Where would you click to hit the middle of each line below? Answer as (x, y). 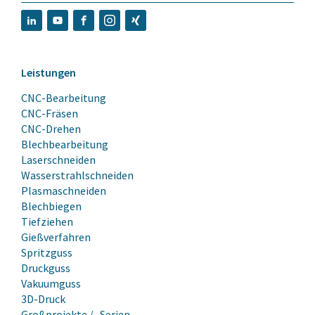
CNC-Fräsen (50, 113)
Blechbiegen (51, 206)
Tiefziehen (47, 221)
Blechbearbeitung (65, 144)
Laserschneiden (58, 159)
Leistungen (49, 72)
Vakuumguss (51, 283)
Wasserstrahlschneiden (77, 175)
